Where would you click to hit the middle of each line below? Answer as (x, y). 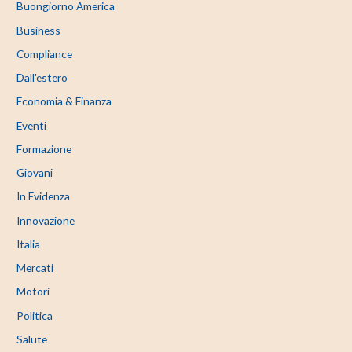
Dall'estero (42, 78)
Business (39, 30)
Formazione (44, 148)
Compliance (45, 53)
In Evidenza (44, 196)
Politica (35, 315)
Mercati (35, 268)
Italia (29, 244)
